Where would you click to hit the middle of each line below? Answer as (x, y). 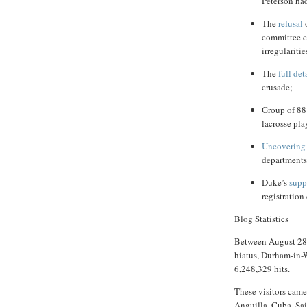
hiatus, (248, 255)
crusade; (277, 87)
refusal (291, 24)
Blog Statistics (261, 219)
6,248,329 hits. (262, 269)
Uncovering (284, 146)
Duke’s (275, 183)
